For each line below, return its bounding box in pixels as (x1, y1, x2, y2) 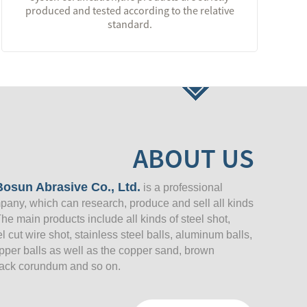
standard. (107, 17, 152, 31)
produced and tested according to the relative (25, 3, 234, 17)
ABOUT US (133, 141, 254, 175)
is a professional (140, 182, 223, 193)
